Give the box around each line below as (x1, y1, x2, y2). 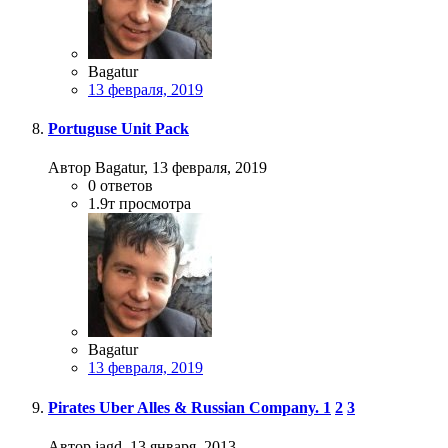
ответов (100, 177, 153, 195)
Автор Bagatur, (48, 159, 152, 177)
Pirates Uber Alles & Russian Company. (48, 398, 323, 416)
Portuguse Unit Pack (48, 120, 189, 138)
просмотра (119, 195, 191, 213)
